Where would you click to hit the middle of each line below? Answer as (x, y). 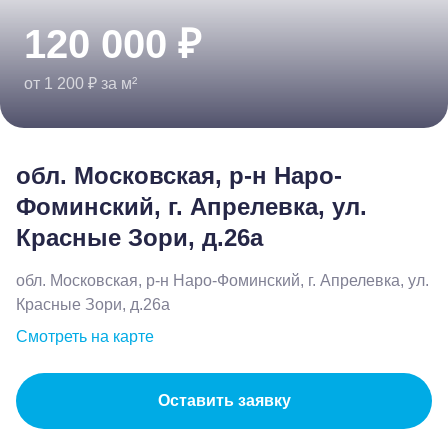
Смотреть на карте (85, 336)
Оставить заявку (224, 400)
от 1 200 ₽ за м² (80, 83)
